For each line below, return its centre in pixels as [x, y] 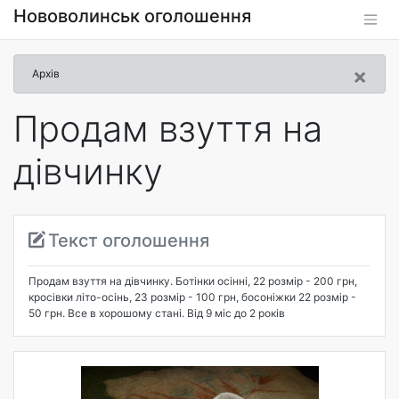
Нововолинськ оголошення [132, 16]
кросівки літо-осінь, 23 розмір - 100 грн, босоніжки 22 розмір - [192, 297]
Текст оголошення [129, 240]
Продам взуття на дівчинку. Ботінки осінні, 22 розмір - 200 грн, [193, 281]
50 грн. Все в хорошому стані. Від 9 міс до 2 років [157, 313]
